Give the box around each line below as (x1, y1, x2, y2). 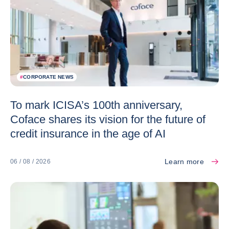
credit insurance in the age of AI (10, 127, 166, 141)
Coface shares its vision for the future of (10, 113, 205, 126)
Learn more (165, 157, 204, 166)
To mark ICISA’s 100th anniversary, (10, 99, 182, 112)
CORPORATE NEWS (23, 74, 74, 80)
